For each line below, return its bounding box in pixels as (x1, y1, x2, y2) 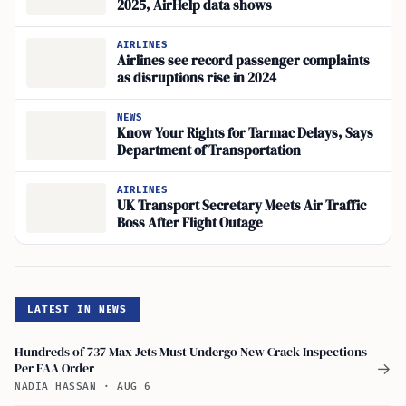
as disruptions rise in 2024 (117, 69, 276, 88)
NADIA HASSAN (14, 380, 104, 392)
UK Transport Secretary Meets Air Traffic (117, 197, 366, 216)
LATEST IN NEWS (27, 303, 128, 315)
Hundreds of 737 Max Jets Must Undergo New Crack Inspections (14, 342, 367, 361)
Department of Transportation (117, 141, 301, 160)
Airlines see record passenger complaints (117, 52, 370, 71)
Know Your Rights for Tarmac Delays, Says (117, 124, 373, 143)
